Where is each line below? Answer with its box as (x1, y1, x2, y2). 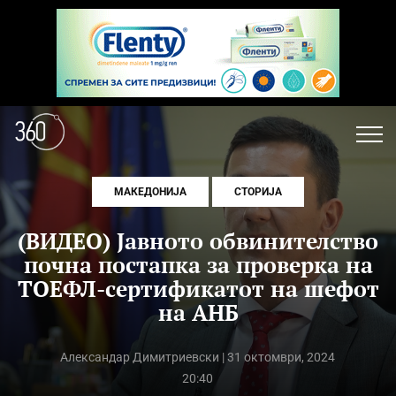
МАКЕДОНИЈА (114, 186, 187, 198)
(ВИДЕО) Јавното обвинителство (18, 226, 378, 255)
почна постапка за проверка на (23, 250, 373, 279)
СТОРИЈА (234, 186, 282, 198)
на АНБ (157, 298, 239, 327)
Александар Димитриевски (60, 350, 220, 364)
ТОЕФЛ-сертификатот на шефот (17, 274, 379, 303)
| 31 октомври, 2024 (219, 350, 336, 364)
